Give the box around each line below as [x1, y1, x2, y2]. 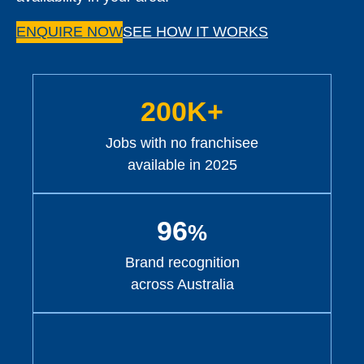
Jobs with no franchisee [106, 135, 258, 152]
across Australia [130, 276, 234, 293]
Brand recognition [124, 254, 240, 271]
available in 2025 [127, 157, 237, 174]
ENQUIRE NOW [16, 24, 123, 41]
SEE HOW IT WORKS [123, 24, 268, 41]
